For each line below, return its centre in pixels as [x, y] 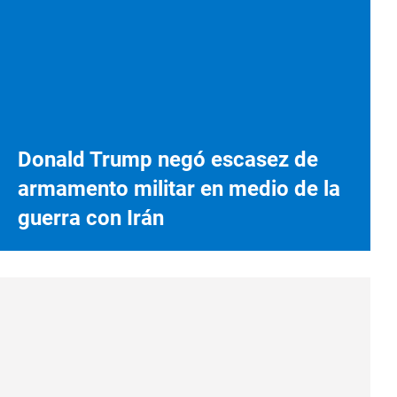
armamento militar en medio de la [179, 188]
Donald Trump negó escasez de [168, 159]
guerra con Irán [91, 218]
